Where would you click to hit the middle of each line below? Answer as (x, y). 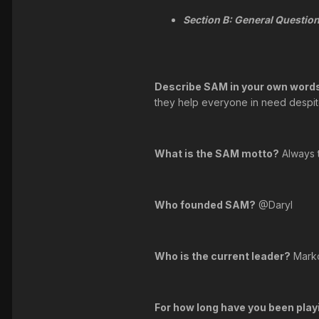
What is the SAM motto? (217, 154)
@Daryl (274, 205)
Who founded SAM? (205, 205)
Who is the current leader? (223, 256)
